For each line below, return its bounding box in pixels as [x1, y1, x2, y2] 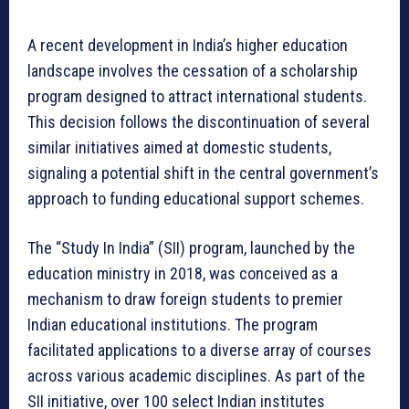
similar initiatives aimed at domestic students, [27, 138, 331, 158]
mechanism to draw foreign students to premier [27, 289, 343, 309]
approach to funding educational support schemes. [27, 189, 364, 209]
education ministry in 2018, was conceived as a [27, 264, 338, 284]
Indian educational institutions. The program [27, 315, 318, 335]
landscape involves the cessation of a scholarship [27, 61, 358, 81]
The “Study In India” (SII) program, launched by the [27, 238, 355, 258]
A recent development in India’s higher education [27, 36, 348, 56]
